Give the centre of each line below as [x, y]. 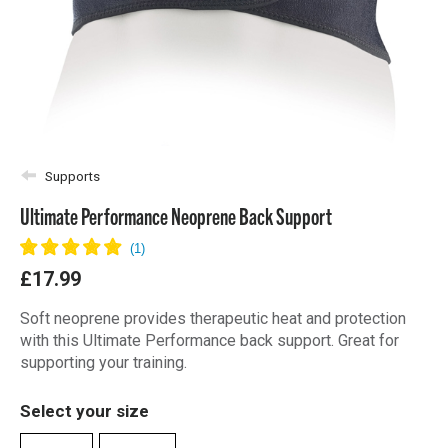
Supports [72, 176]
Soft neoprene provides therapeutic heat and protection [213, 318]
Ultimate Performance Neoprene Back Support [176, 215]
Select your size [84, 411]
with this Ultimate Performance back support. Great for [209, 340]
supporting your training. [103, 362]
